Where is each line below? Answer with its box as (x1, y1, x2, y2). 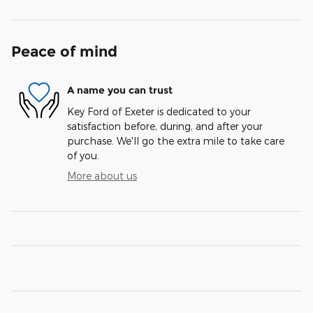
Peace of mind (11, 42, 117, 60)
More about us (67, 169, 137, 182)
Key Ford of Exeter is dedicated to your (67, 105, 251, 117)
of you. (67, 149, 99, 161)
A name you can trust (67, 84, 173, 97)
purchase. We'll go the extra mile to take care (67, 134, 284, 147)
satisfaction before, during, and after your (67, 119, 263, 132)
